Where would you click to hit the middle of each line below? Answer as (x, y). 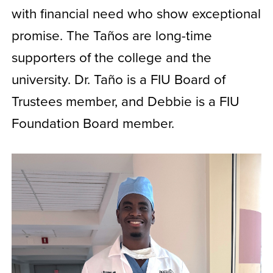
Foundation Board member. (93, 122)
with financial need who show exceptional (136, 13)
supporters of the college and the (111, 57)
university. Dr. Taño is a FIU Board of (118, 79)
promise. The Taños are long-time (112, 35)
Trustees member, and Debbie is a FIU (125, 101)
